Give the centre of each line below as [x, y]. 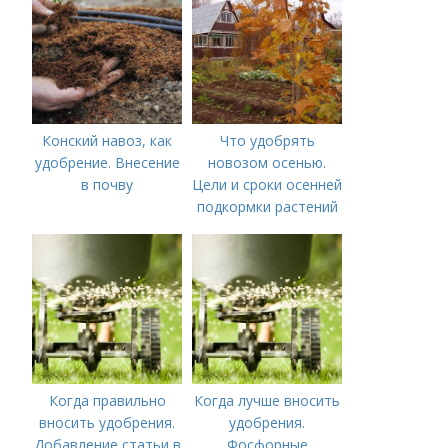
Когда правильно [107, 400]
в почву [107, 184]
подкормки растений [267, 206]
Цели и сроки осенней [267, 184]
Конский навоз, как [107, 140]
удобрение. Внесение [107, 162]
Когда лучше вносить [267, 400]
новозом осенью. [267, 162]
